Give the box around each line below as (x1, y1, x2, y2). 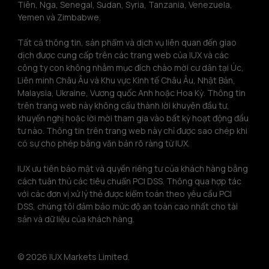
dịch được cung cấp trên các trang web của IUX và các (17, 49, 231, 61)
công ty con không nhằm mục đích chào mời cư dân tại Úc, (17, 61, 246, 73)
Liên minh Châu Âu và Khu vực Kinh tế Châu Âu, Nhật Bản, (17, 74, 237, 86)
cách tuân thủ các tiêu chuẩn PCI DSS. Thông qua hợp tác (17, 175, 243, 187)
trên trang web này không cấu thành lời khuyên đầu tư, (17, 99, 231, 111)
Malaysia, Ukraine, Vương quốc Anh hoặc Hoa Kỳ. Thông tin (17, 86, 247, 98)
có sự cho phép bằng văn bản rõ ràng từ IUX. (17, 137, 190, 149)
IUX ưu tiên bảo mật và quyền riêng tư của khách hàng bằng (17, 162, 250, 174)
